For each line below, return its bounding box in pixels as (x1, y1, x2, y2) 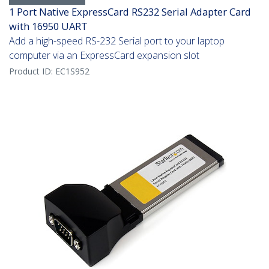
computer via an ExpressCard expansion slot (9, 49, 199, 62)
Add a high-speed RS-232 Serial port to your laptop (9, 34, 225, 48)
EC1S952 (55, 65, 89, 77)
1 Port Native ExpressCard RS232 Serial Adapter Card (9, 5, 251, 19)
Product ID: (9, 65, 55, 77)
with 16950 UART (9, 19, 88, 34)
